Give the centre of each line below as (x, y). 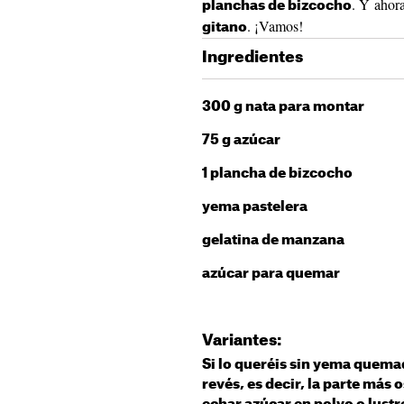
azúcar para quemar (271, 274)
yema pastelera (255, 207)
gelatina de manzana (273, 240)
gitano (225, 28)
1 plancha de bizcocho (277, 174)
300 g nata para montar (283, 107)
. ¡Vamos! (275, 26)
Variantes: (242, 340)
